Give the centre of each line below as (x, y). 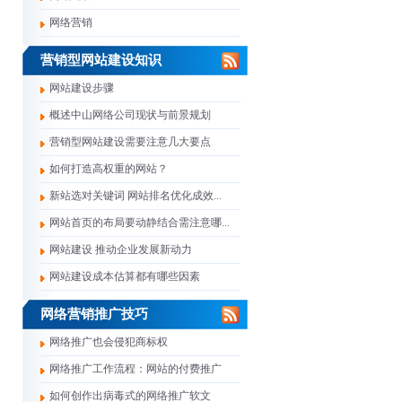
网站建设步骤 (82, 88)
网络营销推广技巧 (94, 314)
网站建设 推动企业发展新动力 (121, 249)
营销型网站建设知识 (101, 60)
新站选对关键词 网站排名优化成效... (135, 196)
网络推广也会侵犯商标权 (109, 342)
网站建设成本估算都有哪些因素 (125, 276)
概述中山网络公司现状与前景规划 (130, 115)
